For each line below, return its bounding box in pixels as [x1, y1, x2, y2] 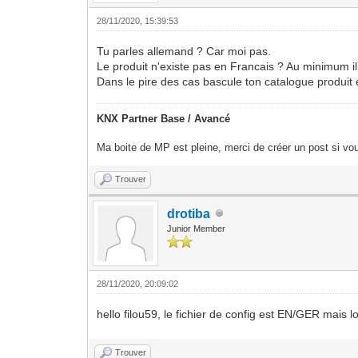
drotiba [167, 206, 211, 221]
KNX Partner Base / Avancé [97, 112, 231, 125]
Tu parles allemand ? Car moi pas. [97, 44, 272, 58]
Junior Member [167, 223, 226, 233]
